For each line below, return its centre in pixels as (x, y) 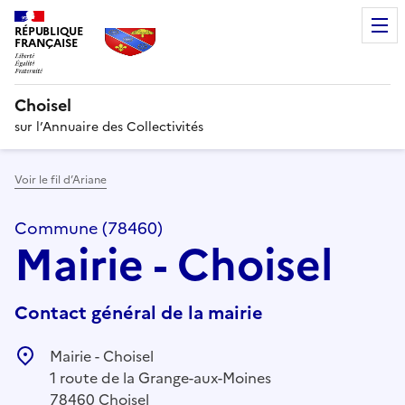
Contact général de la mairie (139, 312)
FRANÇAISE (46, 43)
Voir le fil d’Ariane (61, 179)
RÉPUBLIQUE (49, 31)
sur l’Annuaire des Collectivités (109, 127)
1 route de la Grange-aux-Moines (160, 377)
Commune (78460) (89, 228)
